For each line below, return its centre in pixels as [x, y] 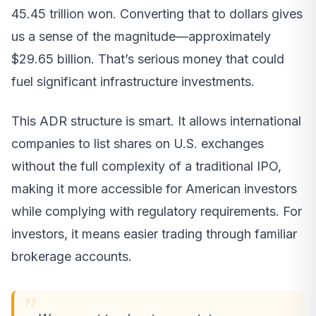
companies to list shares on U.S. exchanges [138, 144]
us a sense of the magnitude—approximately [141, 37]
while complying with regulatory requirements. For [157, 212]
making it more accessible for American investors [154, 189]
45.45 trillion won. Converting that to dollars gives [157, 14]
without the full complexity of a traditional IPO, [146, 166]
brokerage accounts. [72, 257]
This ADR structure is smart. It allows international [156, 121]
